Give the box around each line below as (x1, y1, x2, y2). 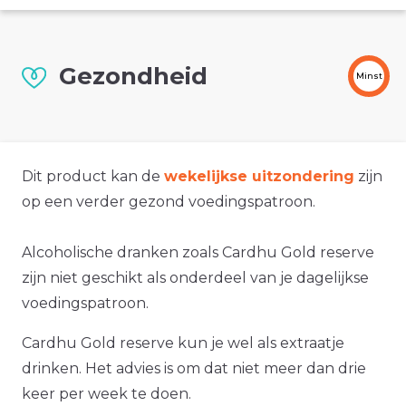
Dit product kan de (22, 168, 164, 186)
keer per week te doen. (22, 385, 191, 403)
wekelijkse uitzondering (164, 168, 354, 186)
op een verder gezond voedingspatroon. (22, 193, 315, 211)
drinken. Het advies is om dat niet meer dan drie (22, 360, 366, 378)
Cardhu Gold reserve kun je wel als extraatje (22, 334, 344, 353)
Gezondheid (59, 62, 208, 91)
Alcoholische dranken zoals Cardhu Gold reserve (22, 244, 374, 262)
